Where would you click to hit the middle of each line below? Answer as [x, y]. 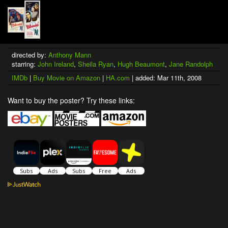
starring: [25, 64]
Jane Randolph [191, 64]
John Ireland [56, 64]
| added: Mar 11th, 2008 [166, 78]
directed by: [30, 55]
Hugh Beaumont [141, 64]
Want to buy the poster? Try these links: [71, 101]
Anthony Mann [70, 55]
